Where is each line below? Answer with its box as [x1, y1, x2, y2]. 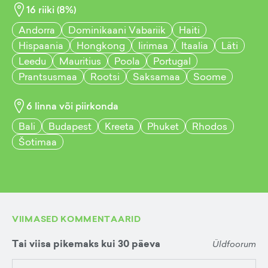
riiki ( [36, 3, 59, 16]
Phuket [147, 120, 179, 133]
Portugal [153, 54, 191, 68]
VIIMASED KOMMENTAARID [12, 213, 141, 225]
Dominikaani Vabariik [68, 23, 166, 36]
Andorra [19, 23, 55, 36]
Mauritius [59, 54, 101, 68]
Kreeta [105, 120, 134, 133]
